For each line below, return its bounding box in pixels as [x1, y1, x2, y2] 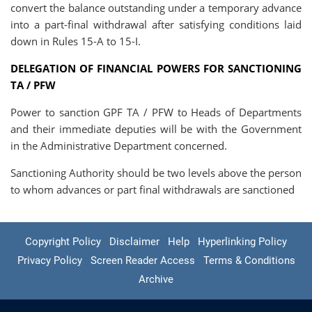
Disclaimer [109, 235, 159, 248]
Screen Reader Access [90, 254, 195, 267]
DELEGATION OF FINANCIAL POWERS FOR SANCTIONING [10, 61, 302, 75]
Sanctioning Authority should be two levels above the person [10, 166, 302, 180]
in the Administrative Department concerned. [10, 139, 227, 153]
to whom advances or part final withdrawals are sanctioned [10, 182, 295, 196]
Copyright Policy [25, 235, 101, 248]
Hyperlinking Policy [198, 235, 287, 248]
